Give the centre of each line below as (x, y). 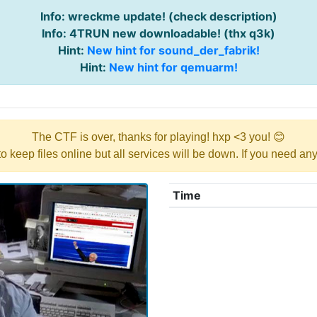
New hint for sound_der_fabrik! (173, 50)
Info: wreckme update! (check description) (158, 16)
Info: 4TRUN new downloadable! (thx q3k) (158, 33)
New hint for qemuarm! (173, 67)
